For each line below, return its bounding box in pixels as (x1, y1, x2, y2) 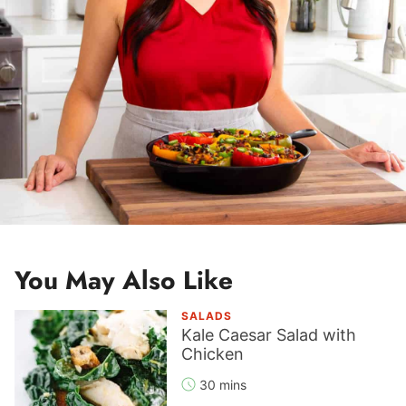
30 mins (199, 376, 246, 392)
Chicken (181, 343, 244, 363)
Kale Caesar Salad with (181, 324, 356, 344)
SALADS (181, 308, 232, 323)
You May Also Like (14, 261, 233, 299)
